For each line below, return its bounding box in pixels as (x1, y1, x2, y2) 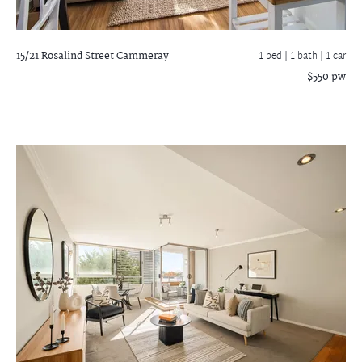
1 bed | (259, 48, 290, 65)
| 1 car (320, 48, 346, 65)
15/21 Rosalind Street (16, 48, 114, 65)
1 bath (290, 48, 320, 65)
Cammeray (114, 48, 169, 65)
